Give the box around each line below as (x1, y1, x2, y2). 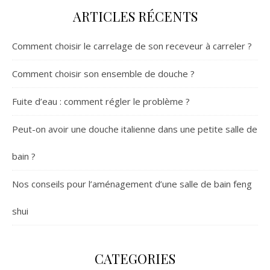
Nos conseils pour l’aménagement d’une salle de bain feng (12, 178, 252, 190)
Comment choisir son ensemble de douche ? (12, 67, 195, 80)
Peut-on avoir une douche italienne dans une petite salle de (12, 123, 257, 135)
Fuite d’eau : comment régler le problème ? (12, 95, 190, 107)
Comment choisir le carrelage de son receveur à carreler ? (12, 40, 252, 52)
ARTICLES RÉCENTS (72, 7, 198, 25)
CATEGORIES (95, 250, 175, 268)
